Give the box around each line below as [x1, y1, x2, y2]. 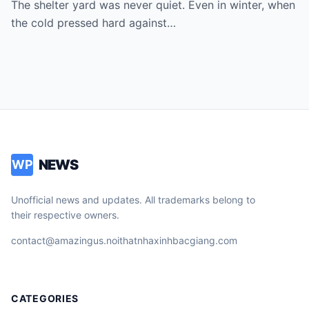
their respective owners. [11, 209, 119, 221]
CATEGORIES [11, 292, 79, 305]
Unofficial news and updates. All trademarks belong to [11, 194, 255, 206]
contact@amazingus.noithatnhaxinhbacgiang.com [11, 235, 237, 247]
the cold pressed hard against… [11, 16, 176, 30]
